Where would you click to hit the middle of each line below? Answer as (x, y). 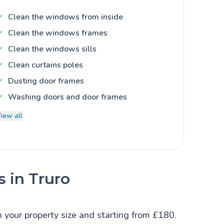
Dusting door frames (46, 81)
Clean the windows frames (58, 33)
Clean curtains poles (45, 65)
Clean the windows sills (52, 49)
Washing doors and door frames (67, 97)
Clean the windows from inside (65, 17)
